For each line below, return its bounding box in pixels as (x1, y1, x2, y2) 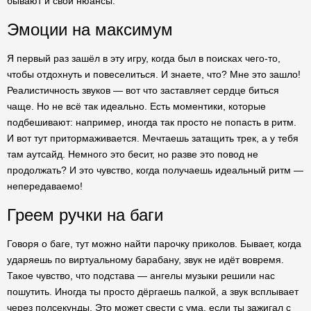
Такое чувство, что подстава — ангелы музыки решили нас (7, 270, 275, 281)
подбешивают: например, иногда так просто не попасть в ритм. (7, 117, 296, 128)
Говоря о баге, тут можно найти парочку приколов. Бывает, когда (7, 238, 301, 249)
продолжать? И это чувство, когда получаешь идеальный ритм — (7, 165, 303, 176)
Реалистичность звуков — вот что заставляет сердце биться (7, 85, 279, 96)
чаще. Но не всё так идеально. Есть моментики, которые (7, 101, 266, 112)
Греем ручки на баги (7, 205, 163, 224)
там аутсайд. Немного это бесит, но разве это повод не (7, 149, 258, 160)
